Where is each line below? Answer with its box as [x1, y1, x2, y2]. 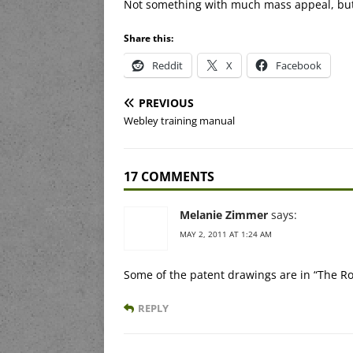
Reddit [152, 58, 183, 72]
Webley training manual [124, 113, 235, 128]
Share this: [124, 31, 173, 45]
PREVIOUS [139, 95, 194, 110]
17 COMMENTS [124, 167, 214, 185]
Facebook [276, 58, 321, 72]
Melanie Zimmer [180, 206, 268, 222]
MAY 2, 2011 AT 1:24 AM [180, 228, 272, 240]
